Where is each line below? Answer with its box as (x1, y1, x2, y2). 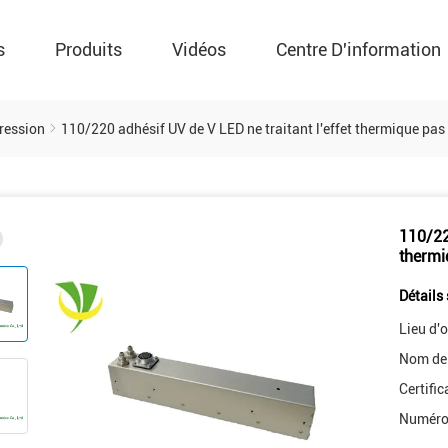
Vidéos (172, 39, 226, 60)
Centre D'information (276, 39, 441, 60)
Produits (55, 39, 122, 60)
